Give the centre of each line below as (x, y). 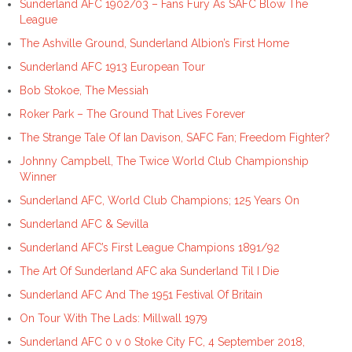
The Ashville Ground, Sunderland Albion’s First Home (154, 43)
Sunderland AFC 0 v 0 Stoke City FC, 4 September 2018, (162, 341)
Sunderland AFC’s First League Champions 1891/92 (150, 247)
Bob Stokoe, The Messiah (84, 90)
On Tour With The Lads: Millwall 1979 (114, 318)
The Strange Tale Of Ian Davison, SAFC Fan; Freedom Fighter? (175, 137)
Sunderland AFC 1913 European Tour (112, 66)
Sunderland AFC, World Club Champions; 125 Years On (159, 200)
